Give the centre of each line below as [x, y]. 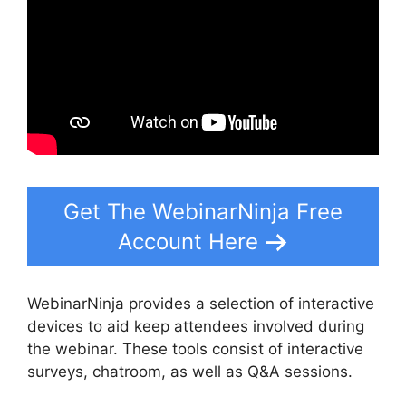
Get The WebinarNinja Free [203, 212]
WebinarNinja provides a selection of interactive [201, 303]
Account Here [188, 242]
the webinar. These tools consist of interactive [195, 348]
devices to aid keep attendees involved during [196, 326]
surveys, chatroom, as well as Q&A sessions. [190, 371]
